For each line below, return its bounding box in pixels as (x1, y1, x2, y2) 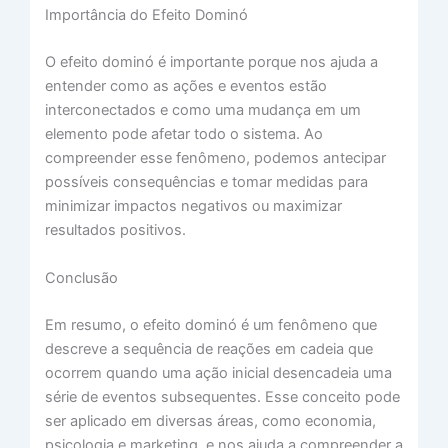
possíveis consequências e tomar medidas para (44, 173, 368, 192)
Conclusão (44, 268, 118, 287)
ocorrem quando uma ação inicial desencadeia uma (44, 363, 392, 382)
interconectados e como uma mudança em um (44, 101, 361, 120)
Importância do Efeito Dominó (44, 5, 248, 24)
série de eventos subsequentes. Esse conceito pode (44, 387, 400, 406)
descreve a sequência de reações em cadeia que (44, 339, 373, 358)
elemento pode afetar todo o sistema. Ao (44, 125, 323, 144)
